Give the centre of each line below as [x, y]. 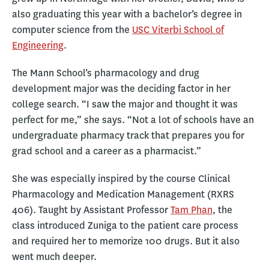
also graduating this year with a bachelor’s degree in [127, 14]
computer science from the [72, 29]
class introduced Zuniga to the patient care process [125, 225]
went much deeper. [54, 256]
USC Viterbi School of [178, 29]
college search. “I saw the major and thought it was [125, 104]
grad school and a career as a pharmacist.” [107, 151]
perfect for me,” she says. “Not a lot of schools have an [133, 119]
